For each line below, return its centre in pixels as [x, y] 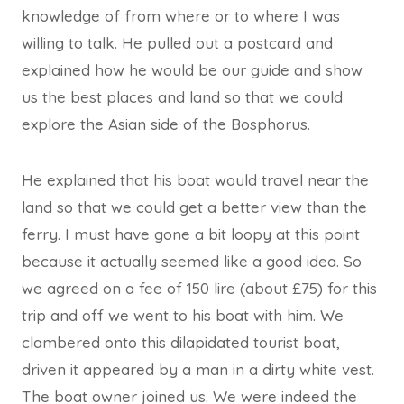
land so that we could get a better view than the [194, 207]
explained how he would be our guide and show [192, 69]
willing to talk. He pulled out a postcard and [177, 42]
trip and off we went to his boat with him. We [183, 315]
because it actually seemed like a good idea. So [192, 261]
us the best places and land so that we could [182, 96]
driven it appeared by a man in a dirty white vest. [198, 369]
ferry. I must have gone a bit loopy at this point [191, 234]
